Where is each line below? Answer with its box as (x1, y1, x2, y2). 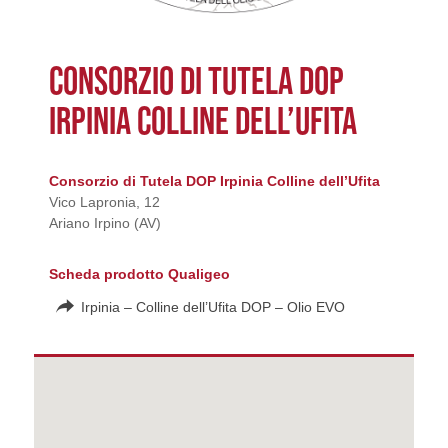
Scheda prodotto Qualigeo (48, 265, 230, 282)
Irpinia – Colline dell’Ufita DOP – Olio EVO (80, 299, 345, 316)
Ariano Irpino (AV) (48, 214, 161, 231)
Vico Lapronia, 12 (48, 193, 160, 210)
